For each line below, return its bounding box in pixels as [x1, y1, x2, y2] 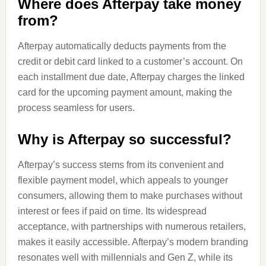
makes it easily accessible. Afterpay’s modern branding [17, 237, 248, 248]
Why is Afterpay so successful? [17, 131, 232, 148]
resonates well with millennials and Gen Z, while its [17, 252, 233, 263]
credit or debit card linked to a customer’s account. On [17, 56, 243, 67]
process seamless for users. [17, 103, 135, 113]
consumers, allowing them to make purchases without [17, 191, 242, 201]
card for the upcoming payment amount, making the [17, 87, 232, 98]
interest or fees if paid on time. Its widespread [17, 206, 207, 217]
